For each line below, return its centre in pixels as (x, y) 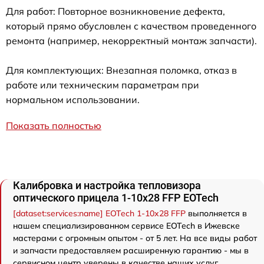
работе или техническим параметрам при (103, 85)
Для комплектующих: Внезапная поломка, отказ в (121, 70)
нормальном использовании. (73, 100)
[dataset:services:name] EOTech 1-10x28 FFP (99, 214)
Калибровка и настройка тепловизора (107, 186)
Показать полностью (54, 126)
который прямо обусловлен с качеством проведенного (131, 26)
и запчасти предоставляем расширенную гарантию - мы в (131, 251)
